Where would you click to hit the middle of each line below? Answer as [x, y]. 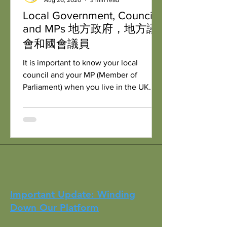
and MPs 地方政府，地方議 [46, 29]
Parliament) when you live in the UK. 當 [92, 87]
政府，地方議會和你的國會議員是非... [91, 111]
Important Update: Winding [73, 194]
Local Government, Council [89, 15]
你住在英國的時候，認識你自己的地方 [92, 99]
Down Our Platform [54, 207]
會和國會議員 [56, 44]
